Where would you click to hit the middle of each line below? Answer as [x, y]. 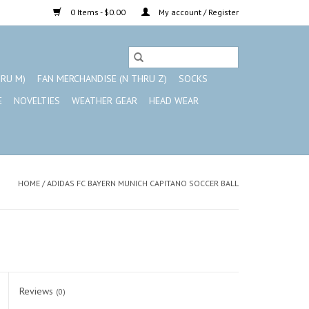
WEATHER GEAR [104, 101]
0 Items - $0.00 [98, 12]
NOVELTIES [37, 101]
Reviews [38, 291]
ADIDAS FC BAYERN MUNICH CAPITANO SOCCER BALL [143, 183]
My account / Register [198, 12]
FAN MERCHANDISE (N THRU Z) [102, 79]
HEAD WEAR [174, 101]
